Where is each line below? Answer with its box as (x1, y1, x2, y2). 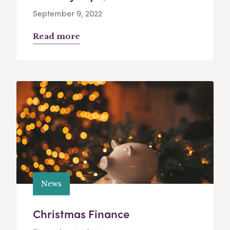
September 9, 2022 (33, 7, 102, 20)
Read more (33, 31, 80, 42)
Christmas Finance (33, 205, 129, 222)
